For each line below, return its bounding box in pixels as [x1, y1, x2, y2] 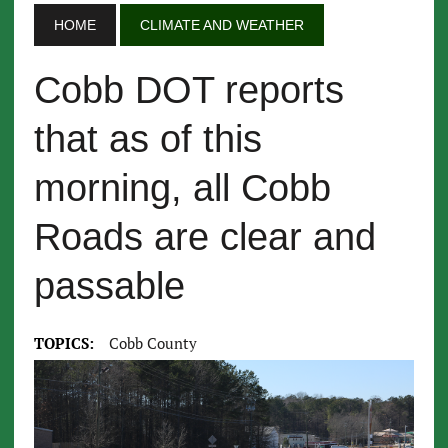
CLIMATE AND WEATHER [139, 17, 304, 33]
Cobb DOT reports [33, 69, 344, 111]
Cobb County [108, 333, 197, 353]
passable [33, 265, 185, 307]
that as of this [33, 118, 262, 160]
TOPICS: [33, 333, 94, 353]
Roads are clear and [33, 216, 376, 258]
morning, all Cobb [33, 167, 331, 209]
